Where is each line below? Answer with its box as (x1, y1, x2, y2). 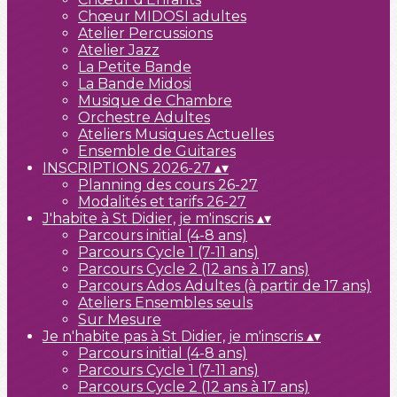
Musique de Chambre (78, 92, 232, 109)
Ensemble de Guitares (78, 143, 236, 160)
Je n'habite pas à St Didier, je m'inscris (43, 328, 307, 345)
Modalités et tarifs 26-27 (78, 193, 246, 210)
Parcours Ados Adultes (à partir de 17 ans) (78, 277, 371, 294)
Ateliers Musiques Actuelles (78, 126, 274, 143)
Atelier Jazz (78, 42, 160, 58)
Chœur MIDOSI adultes (78, 8, 246, 25)
